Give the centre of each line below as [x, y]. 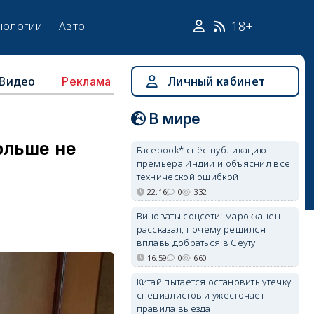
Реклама [87, 81]
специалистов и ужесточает [200, 295]
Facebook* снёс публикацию [202, 150]
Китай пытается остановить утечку [214, 282]
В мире [175, 119]
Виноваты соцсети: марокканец [208, 216]
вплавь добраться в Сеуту [196, 243]
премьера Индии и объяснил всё [213, 163]
